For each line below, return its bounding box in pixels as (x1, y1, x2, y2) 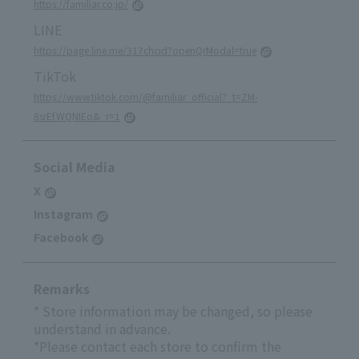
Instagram (34, 206, 93, 223)
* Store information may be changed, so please (34, 301, 313, 321)
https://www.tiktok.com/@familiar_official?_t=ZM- (34, 90, 258, 104)
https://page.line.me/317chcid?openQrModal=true (34, 43, 256, 58)
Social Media (34, 157, 115, 177)
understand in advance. (34, 319, 171, 339)
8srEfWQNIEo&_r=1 (34, 109, 120, 123)
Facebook (34, 229, 88, 246)
